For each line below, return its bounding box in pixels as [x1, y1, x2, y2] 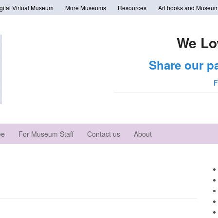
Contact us [87, 129, 120, 139]
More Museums [65, 3, 106, 12]
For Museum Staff [18, 129, 73, 139]
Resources [118, 3, 146, 12]
